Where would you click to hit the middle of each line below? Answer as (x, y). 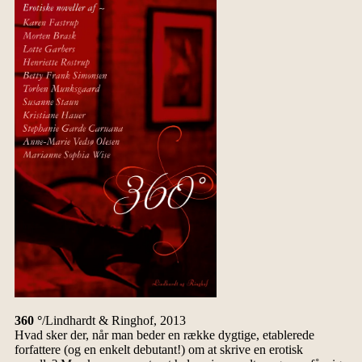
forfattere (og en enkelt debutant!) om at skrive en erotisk (158, 350)
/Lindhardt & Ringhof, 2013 (114, 321)
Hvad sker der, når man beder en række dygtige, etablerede (164, 335)
